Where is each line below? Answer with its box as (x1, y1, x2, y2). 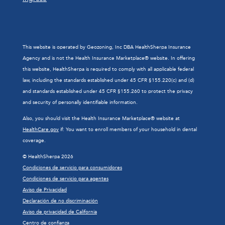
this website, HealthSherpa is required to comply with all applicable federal (23, 66, 194, 72)
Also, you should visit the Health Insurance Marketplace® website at (23, 116, 180, 122)
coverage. (23, 138, 46, 144)
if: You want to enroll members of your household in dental (59, 127, 197, 133)
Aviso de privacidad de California (23, 209, 97, 215)
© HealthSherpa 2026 (23, 154, 73, 160)
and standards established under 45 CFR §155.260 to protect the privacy (23, 88, 193, 94)
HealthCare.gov (23, 127, 59, 133)
